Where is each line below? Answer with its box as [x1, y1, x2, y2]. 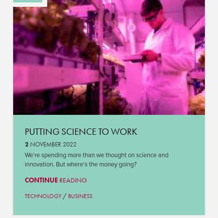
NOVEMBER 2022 [28, 140, 76, 148]
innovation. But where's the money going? [24, 160, 137, 168]
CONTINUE [24, 176, 58, 185]
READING [57, 176, 87, 185]
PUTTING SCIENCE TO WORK [24, 126, 137, 138]
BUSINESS [68, 193, 92, 200]
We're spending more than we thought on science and [24, 151, 168, 159]
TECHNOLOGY [24, 193, 61, 200]
